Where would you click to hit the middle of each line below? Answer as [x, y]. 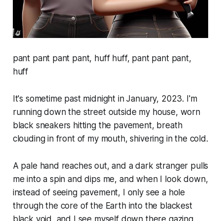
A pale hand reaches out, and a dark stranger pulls [110, 166]
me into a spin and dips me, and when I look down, [110, 179]
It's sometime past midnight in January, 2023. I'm [105, 99]
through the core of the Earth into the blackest [102, 206]
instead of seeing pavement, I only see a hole [99, 193]
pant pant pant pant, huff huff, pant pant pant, [102, 58]
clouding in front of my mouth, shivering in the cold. [110, 139]
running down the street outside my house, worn [106, 112]
